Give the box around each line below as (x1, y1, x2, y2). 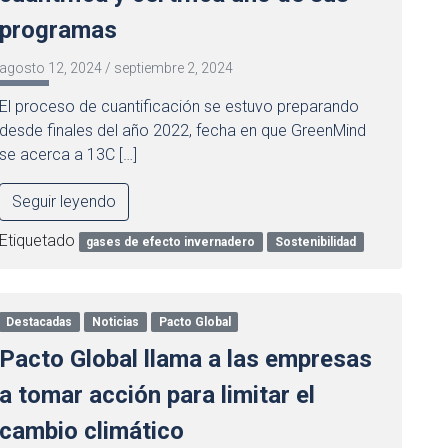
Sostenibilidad (275, 235, 357, 249)
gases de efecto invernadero (86, 235, 256, 249)
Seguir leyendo (11, 192, 116, 211)
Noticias (92, 315, 140, 329)
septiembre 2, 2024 (113, 60, 233, 76)
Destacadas (6, 315, 73, 329)
